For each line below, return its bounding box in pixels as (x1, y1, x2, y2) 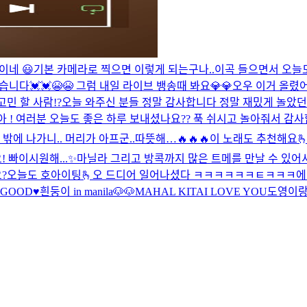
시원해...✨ (29, 152, 77, 164)
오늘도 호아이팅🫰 (7, 169, 93, 181)
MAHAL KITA (135, 185, 204, 197)
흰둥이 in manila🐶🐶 (40, 185, 135, 197)
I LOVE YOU (204, 185, 267, 197)
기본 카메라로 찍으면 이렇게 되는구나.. (34, 63, 214, 75)
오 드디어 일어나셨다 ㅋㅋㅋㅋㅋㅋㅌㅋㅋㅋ (93, 169, 296, 181)
